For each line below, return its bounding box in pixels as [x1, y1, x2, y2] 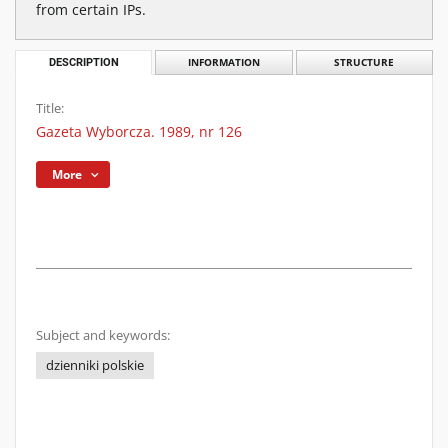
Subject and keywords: [36, 327, 170, 344]
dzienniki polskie [46, 357, 144, 374]
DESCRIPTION [48, 56, 119, 69]
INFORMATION [187, 56, 260, 69]
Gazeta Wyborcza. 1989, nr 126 [36, 122, 242, 141]
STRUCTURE [334, 56, 395, 69]
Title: [36, 100, 64, 117]
